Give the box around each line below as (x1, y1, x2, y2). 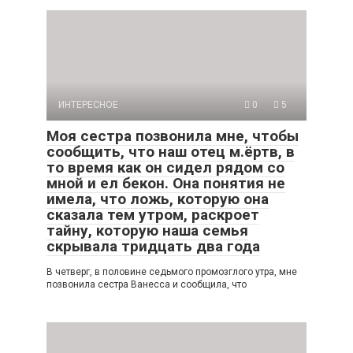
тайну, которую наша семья (46, 221, 248, 240)
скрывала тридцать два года (46, 236, 260, 255)
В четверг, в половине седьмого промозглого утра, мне (46, 266, 297, 277)
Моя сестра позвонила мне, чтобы (46, 126, 299, 145)
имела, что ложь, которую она (46, 189, 269, 208)
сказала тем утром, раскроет (46, 205, 259, 224)
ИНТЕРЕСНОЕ (58, 98, 118, 110)
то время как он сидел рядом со (46, 158, 284, 176)
